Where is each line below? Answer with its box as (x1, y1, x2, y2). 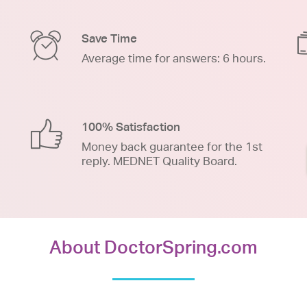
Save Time (82, 31, 137, 45)
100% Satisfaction (82, 119, 180, 134)
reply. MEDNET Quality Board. (82, 153, 237, 168)
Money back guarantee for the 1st (82, 139, 262, 153)
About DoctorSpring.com (49, 236, 258, 258)
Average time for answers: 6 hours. (82, 51, 266, 65)
